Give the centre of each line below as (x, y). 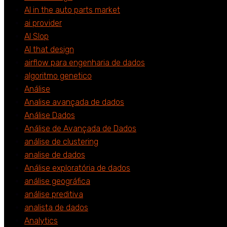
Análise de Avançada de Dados (80, 129)
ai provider (43, 23)
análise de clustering (61, 142)
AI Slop (36, 36)
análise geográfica (57, 181)
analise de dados (55, 155)
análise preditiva (54, 195)
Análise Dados (50, 116)
